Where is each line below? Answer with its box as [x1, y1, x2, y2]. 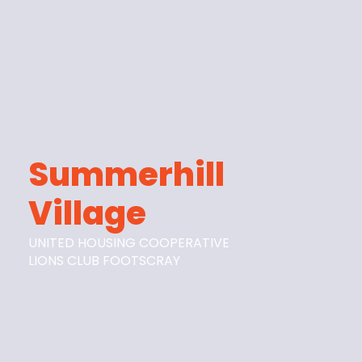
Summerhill [28, 151, 225, 197]
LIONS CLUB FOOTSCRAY [28, 250, 181, 270]
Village [28, 190, 147, 236]
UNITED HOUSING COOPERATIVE [28, 233, 230, 252]
